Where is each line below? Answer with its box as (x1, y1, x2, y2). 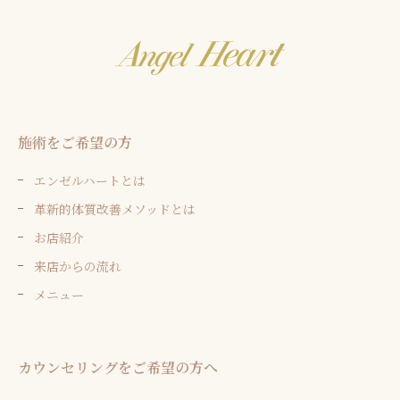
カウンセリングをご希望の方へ (18, 356, 218, 378)
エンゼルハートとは (34, 171, 146, 189)
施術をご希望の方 (18, 131, 132, 153)
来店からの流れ (34, 256, 121, 275)
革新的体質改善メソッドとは (34, 199, 196, 218)
